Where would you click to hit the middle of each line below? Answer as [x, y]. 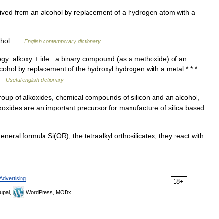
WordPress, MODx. [49, 192]
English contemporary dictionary [63, 41]
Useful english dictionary [35, 80]
